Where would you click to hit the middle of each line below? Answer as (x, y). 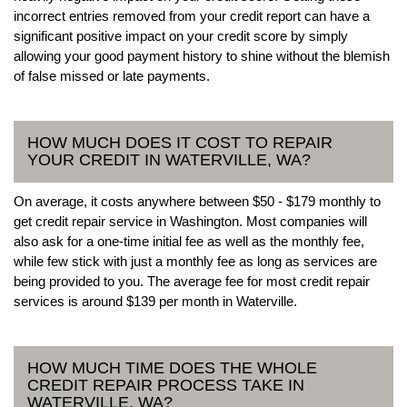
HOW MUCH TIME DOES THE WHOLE (172, 367)
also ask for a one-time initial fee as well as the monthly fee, (189, 241)
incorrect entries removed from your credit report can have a (192, 15)
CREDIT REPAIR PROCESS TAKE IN (166, 385)
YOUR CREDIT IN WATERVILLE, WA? (169, 159)
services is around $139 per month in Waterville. (155, 301)
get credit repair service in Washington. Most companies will (190, 221)
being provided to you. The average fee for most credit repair (192, 281)
